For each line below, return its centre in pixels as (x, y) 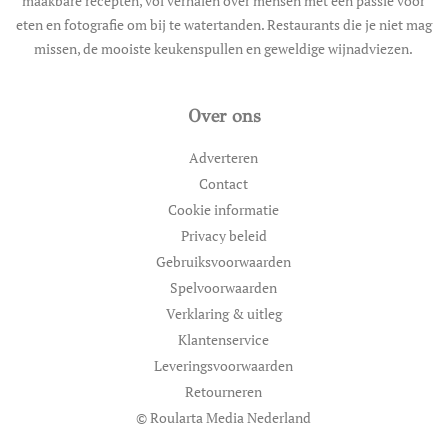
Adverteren (224, 157)
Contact (224, 183)
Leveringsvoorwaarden (224, 365)
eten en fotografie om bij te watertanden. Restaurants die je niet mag (223, 24)
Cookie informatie (224, 209)
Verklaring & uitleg (223, 313)
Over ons (223, 116)
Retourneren (224, 391)
